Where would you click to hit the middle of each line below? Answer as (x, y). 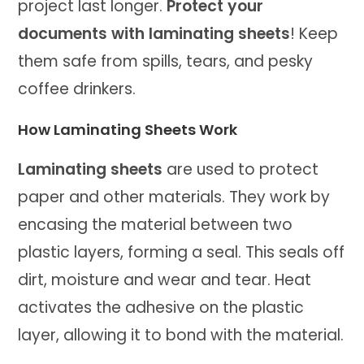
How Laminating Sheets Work (128, 130)
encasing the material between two (156, 225)
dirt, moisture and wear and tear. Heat (165, 280)
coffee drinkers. (77, 89)
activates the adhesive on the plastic (161, 308)
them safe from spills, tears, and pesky (166, 62)
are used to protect (241, 170)
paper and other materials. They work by (174, 197)
